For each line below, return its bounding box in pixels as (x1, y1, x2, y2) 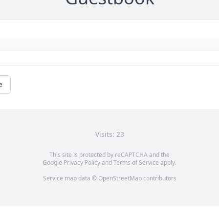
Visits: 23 (95, 130, 124, 139)
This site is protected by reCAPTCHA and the (49, 151, 170, 159)
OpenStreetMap (98, 174, 142, 183)
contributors (141, 174, 176, 183)
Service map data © (43, 174, 98, 183)
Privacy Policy (64, 158, 100, 167)
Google (43, 158, 64, 167)
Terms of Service (113, 158, 159, 167)
